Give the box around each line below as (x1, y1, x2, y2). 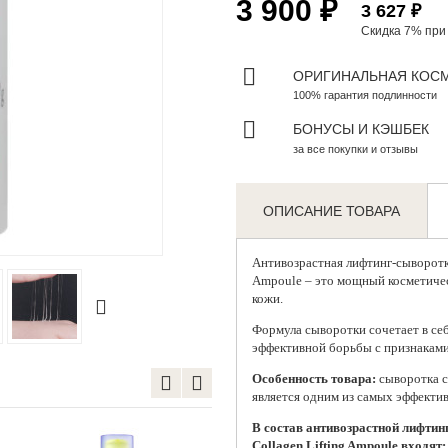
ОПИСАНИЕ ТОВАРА (263, 203, 401, 220)
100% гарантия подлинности (292, 89, 437, 102)
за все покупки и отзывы (292, 143, 418, 156)
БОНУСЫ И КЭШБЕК (292, 121, 429, 138)
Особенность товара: (251, 371, 376, 387)
